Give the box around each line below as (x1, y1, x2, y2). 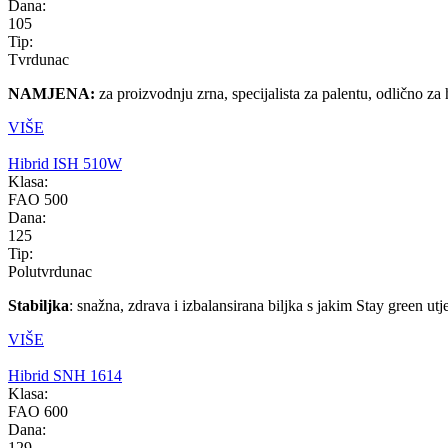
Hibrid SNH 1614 (8, 366, 122, 384)
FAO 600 (8, 402, 68, 420)
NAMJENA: (8, 84, 95, 102)
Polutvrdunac (8, 262, 92, 280)
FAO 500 (8, 190, 68, 208)
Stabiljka (8, 296, 69, 314)
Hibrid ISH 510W (8, 154, 122, 172)
